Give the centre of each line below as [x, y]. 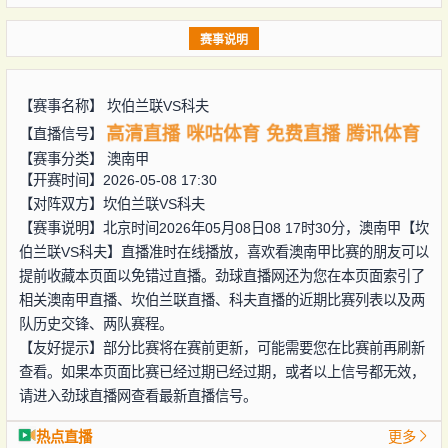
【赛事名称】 [62, 105]
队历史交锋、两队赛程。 [95, 323]
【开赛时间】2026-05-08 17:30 [117, 179]
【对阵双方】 [60, 203]
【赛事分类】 [62, 158]
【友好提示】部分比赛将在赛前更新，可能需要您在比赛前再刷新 [221, 347]
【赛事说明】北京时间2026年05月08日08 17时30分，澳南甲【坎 [223, 227]
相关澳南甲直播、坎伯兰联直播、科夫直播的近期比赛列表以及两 [221, 299]
